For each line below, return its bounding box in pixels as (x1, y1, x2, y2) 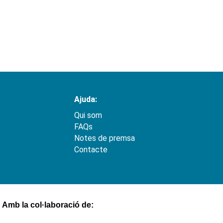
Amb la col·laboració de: (2, 201, 94, 210)
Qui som (74, 111, 102, 120)
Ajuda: (74, 95, 97, 105)
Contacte (74, 145, 108, 155)
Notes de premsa (74, 133, 135, 143)
